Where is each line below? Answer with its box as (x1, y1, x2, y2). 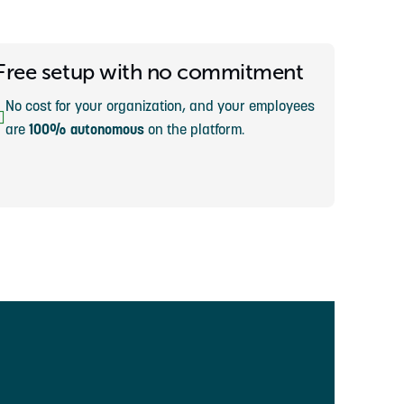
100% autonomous (29, 120, 145, 138)
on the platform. (144, 120, 245, 138)
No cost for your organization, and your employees (5, 96, 316, 115)
